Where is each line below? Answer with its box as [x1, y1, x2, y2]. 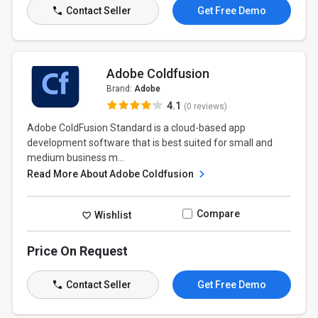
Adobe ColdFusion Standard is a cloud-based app [27, 122, 246, 133]
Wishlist [92, 209, 132, 221]
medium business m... [27, 152, 125, 163]
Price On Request [27, 243, 128, 258]
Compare [196, 208, 240, 219]
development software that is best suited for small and [27, 137, 273, 148]
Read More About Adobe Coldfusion [27, 168, 197, 180]
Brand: [106, 84, 134, 94]
